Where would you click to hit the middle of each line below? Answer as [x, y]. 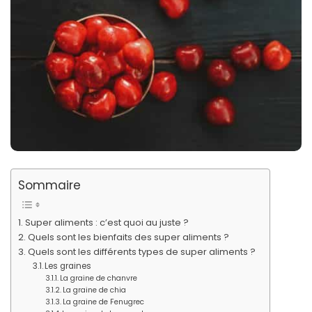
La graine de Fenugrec [104, 302]
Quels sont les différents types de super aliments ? [141, 252]
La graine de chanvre [99, 278]
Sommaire [49, 185]
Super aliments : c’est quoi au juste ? [107, 223]
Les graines [68, 266]
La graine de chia [95, 290]
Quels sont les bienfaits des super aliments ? [128, 237]
